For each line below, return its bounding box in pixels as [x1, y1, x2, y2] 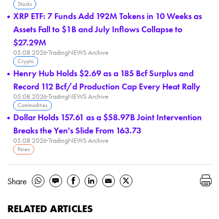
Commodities [18, 101, 47, 109]
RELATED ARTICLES [7, 201, 93, 215]
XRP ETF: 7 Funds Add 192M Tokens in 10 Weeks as [13, 10, 202, 22]
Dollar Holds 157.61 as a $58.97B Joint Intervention [13, 111, 202, 123]
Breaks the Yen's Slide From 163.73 [13, 124, 141, 136]
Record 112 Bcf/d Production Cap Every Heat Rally [13, 80, 200, 92]
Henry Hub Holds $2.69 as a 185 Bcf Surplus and [13, 67, 194, 79]
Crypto [18, 57, 34, 65]
